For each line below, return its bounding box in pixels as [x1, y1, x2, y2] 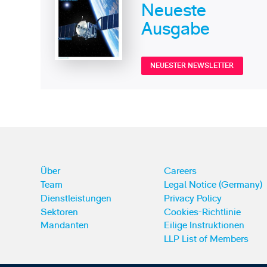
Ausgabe [141, 17, 210, 41]
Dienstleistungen [41, 192, 112, 204]
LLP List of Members [163, 233, 249, 246]
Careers [163, 164, 197, 177]
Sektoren [41, 206, 79, 218]
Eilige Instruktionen [163, 219, 244, 232]
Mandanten [41, 219, 89, 232]
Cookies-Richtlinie [163, 206, 241, 218]
